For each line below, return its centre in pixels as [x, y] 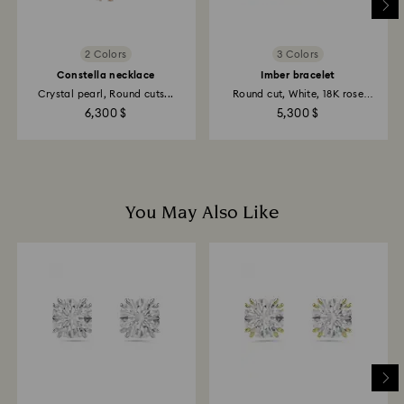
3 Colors [298, 54]
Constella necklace [106, 76]
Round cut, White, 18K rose [298, 95]
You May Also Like [202, 213]
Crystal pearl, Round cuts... [106, 95]
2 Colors [106, 54]
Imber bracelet [298, 76]
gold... [298, 106]
